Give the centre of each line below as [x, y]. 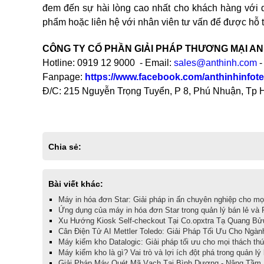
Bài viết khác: [76, 184]
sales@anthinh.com [215, 63]
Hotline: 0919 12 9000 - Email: [108, 63]
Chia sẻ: [65, 147]
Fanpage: [64, 77]
